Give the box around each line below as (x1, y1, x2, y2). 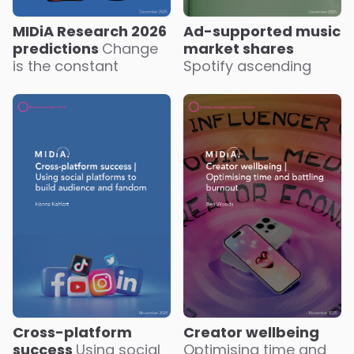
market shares (183, 39, 294, 59)
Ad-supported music (183, 21, 341, 42)
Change (102, 39, 158, 59)
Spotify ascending (183, 56, 311, 77)
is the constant (13, 56, 119, 77)
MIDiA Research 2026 (13, 21, 167, 42)
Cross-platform (13, 322, 132, 343)
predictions (13, 39, 102, 59)
